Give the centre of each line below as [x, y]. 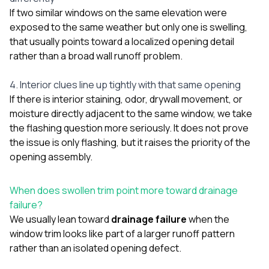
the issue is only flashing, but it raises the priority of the [130, 142]
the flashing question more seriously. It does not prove [129, 128]
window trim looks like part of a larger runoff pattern [122, 233]
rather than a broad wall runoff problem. [96, 56]
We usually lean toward [60, 219]
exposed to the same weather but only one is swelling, [128, 27]
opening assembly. [51, 156]
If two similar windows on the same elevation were [118, 12]
